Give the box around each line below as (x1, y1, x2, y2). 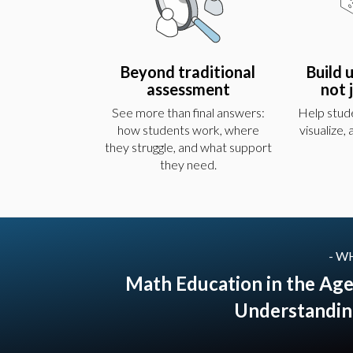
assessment (146, 80, 230, 99)
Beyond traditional (121, 62, 256, 82)
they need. (159, 157, 217, 173)
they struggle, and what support (104, 139, 272, 155)
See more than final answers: (111, 105, 265, 121)
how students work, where (117, 122, 259, 138)
